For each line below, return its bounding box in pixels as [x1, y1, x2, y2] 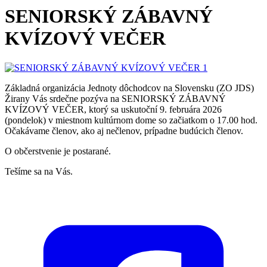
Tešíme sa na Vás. [5, 166, 73, 176]
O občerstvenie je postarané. [5, 145, 111, 156]
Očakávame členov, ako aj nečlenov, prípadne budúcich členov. [5, 125, 243, 136]
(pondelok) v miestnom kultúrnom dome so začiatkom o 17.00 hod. [5, 114, 257, 125]
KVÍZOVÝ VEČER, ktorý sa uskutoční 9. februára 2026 [5, 104, 222, 114]
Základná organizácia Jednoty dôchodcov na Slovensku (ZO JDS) [5, 82, 254, 93]
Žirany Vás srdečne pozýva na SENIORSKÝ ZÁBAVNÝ [5, 93, 226, 104]
